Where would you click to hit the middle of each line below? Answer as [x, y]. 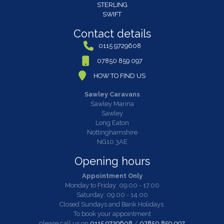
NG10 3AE [112, 142]
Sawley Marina [112, 104]
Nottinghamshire [112, 132]
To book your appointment [112, 214]
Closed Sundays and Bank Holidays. [112, 204]
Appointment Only [112, 176]
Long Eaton [112, 123]
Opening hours [112, 161]
